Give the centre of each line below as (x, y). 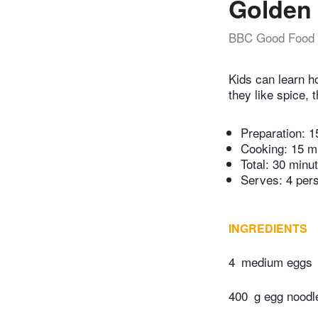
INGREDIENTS (268, 229)
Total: (257, 164)
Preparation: (275, 133)
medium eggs (277, 262)
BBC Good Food (272, 37)
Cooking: (266, 148)
